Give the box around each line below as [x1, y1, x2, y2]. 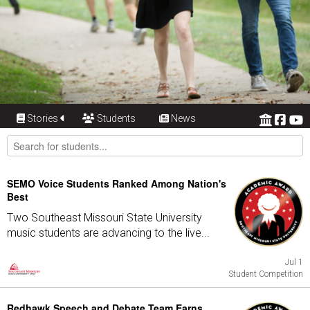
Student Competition [228, 269, 303, 279]
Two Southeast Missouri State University [7, 211, 202, 224]
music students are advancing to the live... [7, 226, 210, 239]
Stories [25, 113, 61, 124]
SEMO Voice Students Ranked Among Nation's [7, 176, 226, 190]
